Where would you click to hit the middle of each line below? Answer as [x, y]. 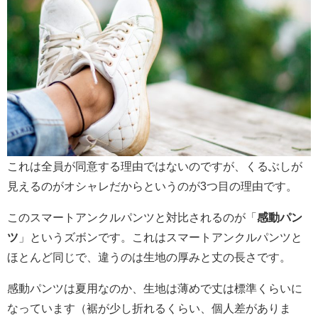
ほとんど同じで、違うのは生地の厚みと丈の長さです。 [149, 257]
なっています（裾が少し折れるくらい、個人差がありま [149, 308]
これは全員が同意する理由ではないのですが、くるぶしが [155, 166]
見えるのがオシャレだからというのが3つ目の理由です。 [152, 186]
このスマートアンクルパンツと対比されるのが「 [132, 217]
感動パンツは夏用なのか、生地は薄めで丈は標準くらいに [155, 288]
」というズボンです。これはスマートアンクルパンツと [160, 237]
